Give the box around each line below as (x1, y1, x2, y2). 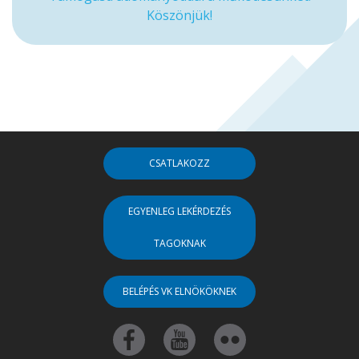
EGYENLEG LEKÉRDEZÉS (128, 204, 231, 218)
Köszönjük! (147, 6, 212, 24)
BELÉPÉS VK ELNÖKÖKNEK (123, 284, 236, 298)
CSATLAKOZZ (149, 155, 210, 170)
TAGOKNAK (153, 236, 206, 250)
